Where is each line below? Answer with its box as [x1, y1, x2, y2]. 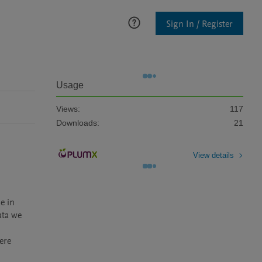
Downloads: [56, 118, 99, 127]
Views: [56, 104, 80, 113]
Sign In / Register [166, 17, 233, 30]
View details [193, 150, 234, 160]
